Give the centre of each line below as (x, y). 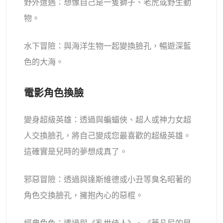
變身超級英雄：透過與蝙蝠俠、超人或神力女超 (108, 119)
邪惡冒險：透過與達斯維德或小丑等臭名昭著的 (108, 179)
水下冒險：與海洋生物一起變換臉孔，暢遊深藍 (108, 46)
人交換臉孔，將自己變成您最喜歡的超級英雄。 (108, 135)
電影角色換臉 (54, 93)
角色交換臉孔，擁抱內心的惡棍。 (84, 195)
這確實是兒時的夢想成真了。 (76, 151)
